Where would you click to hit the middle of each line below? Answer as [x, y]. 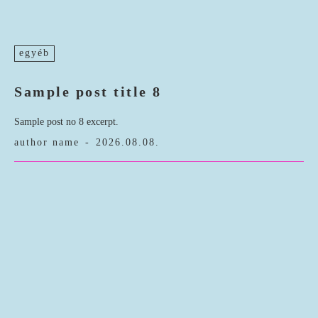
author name [47, 143]
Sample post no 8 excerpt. [66, 122]
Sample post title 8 [88, 92]
